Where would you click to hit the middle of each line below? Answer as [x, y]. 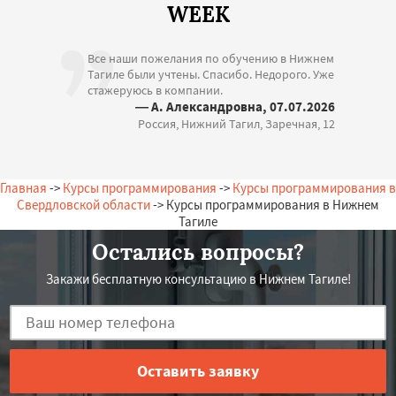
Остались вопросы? [198, 252]
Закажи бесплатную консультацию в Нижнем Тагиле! [198, 278]
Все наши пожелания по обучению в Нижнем [211, 58]
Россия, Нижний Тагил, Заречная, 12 [236, 123]
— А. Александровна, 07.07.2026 [235, 106]
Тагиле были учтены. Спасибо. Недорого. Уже [211, 74]
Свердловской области [84, 204]
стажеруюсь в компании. [155, 90]
